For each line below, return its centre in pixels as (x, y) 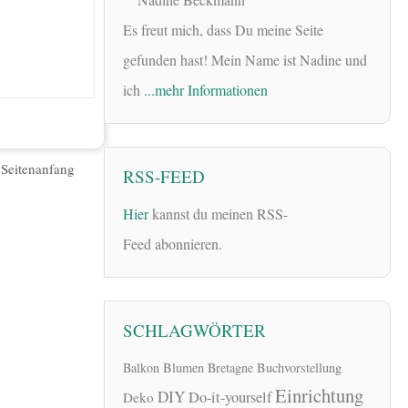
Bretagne (230, 368)
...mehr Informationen (206, 90)
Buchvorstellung (299, 368)
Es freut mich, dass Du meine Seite (223, 30)
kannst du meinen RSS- (218, 213)
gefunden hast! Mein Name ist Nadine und (245, 60)
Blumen (184, 368)
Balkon (141, 368)
